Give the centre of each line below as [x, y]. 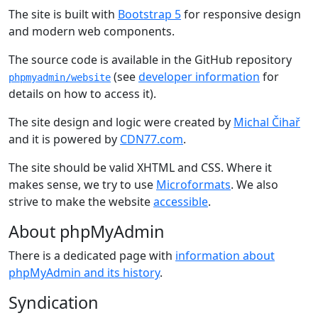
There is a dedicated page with [92, 256]
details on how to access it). [82, 94]
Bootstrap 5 [149, 14]
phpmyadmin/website [60, 77]
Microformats [193, 185]
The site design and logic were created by [121, 122]
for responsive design [241, 14]
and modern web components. [92, 31]
